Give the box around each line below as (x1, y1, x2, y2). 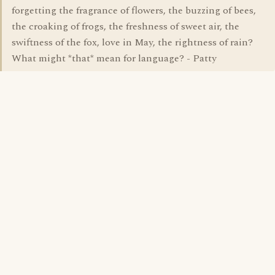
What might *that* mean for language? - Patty (12, 51, 217, 66)
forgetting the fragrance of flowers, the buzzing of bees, (12, 3, 256, 18)
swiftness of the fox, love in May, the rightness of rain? (12, 35, 253, 50)
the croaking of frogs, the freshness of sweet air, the (12, 19, 239, 34)
